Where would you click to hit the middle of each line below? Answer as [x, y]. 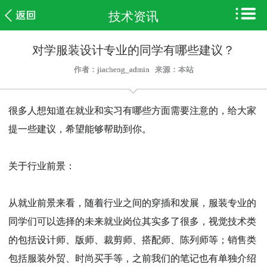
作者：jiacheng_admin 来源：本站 [133, 69]
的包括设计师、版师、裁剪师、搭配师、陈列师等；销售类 [132, 240]
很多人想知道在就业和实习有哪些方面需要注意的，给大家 [132, 110]
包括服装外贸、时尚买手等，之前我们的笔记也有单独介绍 [132, 258]
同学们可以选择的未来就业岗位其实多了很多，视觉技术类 [132, 221]
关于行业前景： [42, 166]
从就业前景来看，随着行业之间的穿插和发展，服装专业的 [132, 203]
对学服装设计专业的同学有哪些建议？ [133, 50]
